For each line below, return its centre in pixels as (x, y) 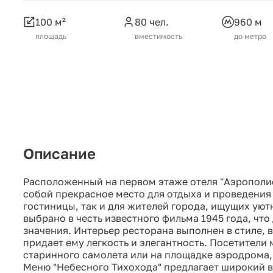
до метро (250, 36)
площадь (51, 36)
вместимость (158, 36)
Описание (59, 153)
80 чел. (152, 22)
